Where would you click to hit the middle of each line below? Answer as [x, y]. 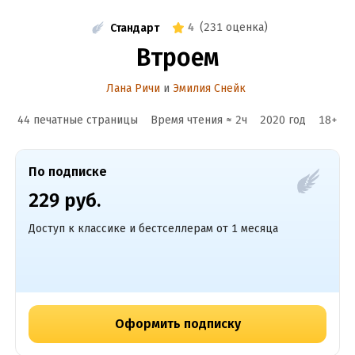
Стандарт [134, 28]
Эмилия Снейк [209, 88]
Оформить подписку [177, 324]
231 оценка [233, 27]
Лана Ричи [133, 88]
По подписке [67, 172]
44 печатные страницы [78, 120]
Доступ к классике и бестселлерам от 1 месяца [153, 229]
